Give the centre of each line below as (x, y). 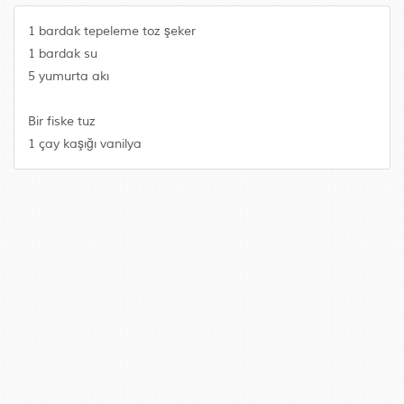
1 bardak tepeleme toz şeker (112, 31)
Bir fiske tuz (62, 121)
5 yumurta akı (69, 76)
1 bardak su (63, 54)
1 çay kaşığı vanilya (85, 144)
